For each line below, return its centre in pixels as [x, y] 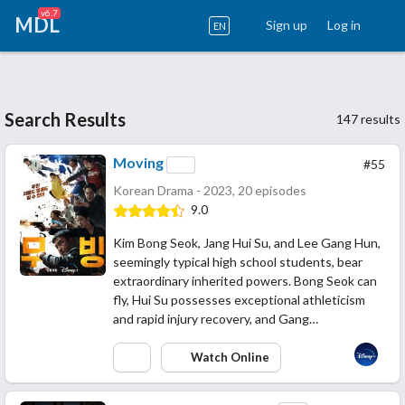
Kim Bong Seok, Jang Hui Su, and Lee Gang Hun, [247, 242]
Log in [344, 25]
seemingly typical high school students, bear [238, 261]
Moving [138, 163]
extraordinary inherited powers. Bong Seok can [245, 280]
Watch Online [228, 357]
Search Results [65, 119]
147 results [368, 119]
